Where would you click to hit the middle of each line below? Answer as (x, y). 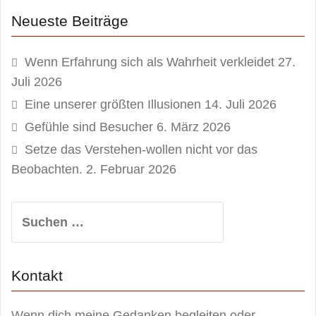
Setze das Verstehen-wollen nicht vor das (141, 150)
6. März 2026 (194, 127)
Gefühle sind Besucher (89, 127)
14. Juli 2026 (241, 105)
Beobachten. (47, 170)
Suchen (34, 211)
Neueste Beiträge (70, 21)
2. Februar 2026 (131, 170)
